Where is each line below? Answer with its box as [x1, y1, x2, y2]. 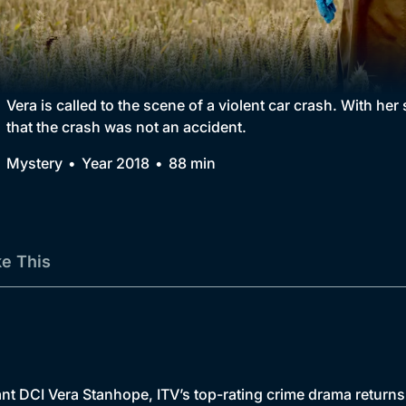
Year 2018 [82, 154, 150, 173]
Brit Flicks [91, 92, 159, 111]
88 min [169, 154, 216, 173]
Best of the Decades [91, 129, 232, 147]
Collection [77, 25, 149, 43]
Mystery [6, 154, 63, 173]
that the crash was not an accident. [6, 118, 246, 137]
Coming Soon [91, 165, 186, 183]
